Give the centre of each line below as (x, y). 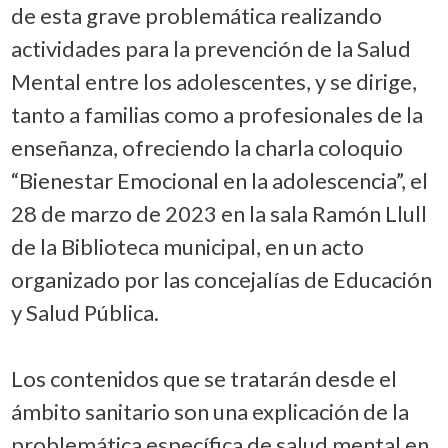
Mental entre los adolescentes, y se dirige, (213, 81)
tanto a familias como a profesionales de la (216, 114)
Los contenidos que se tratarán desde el (203, 378)
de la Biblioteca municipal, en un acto (187, 246)
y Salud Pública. (84, 312)
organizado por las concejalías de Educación (221, 279)
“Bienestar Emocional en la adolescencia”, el (219, 180)
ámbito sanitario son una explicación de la (209, 411)
